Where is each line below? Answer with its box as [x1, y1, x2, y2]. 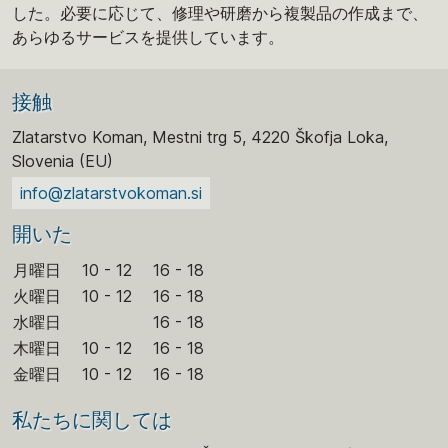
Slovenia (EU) [12, 150, 113, 171]
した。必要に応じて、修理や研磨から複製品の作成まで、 [12, 2, 428, 23]
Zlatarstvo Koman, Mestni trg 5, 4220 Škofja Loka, [12, 126, 388, 147]
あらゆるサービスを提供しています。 [12, 26, 284, 47]
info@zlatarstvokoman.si [20, 182, 202, 203]
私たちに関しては [12, 407, 172, 433]
